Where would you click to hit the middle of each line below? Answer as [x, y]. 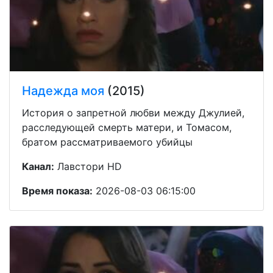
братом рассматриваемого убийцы [107, 142]
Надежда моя [63, 90]
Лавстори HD [88, 166]
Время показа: [57, 190]
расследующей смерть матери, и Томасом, [127, 127]
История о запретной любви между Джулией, [133, 112]
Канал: [38, 166]
